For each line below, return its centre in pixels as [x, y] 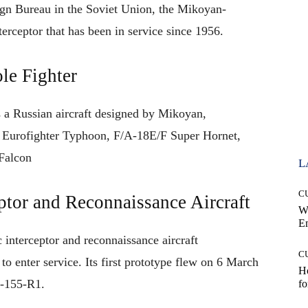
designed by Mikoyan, [151, 114]
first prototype [136, 262]
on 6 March [230, 262]
